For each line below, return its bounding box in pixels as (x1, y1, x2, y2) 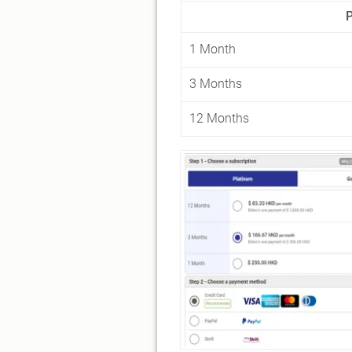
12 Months (189, 111, 249, 126)
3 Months (189, 76, 242, 91)
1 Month (189, 42, 236, 57)
